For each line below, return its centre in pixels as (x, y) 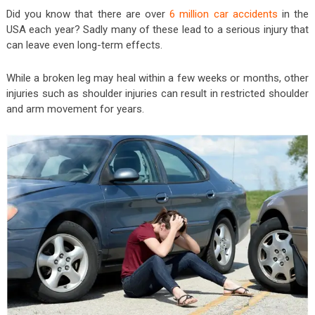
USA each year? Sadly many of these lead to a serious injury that (157, 29)
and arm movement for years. (75, 109)
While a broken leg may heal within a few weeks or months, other (157, 78)
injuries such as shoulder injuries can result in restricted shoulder (157, 93)
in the (293, 14)
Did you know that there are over (88, 14)
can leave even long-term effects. (84, 45)
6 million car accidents (224, 14)
